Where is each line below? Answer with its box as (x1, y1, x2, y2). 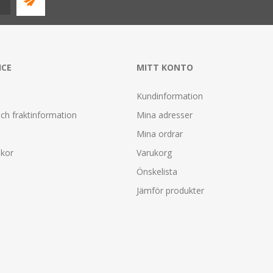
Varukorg (136, 146, 172, 158)
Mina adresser (136, 108, 193, 121)
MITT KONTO (136, 61, 193, 73)
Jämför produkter (136, 184, 204, 196)
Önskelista (136, 165, 177, 177)
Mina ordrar (136, 127, 183, 140)
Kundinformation (136, 90, 203, 102)
